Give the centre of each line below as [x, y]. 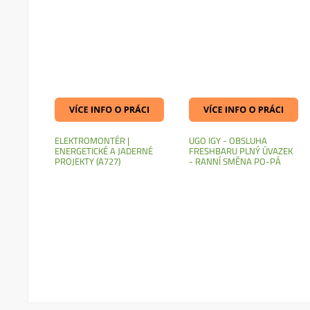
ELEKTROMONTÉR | [92, 140]
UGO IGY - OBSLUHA [228, 140]
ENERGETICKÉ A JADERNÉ [104, 151]
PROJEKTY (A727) [88, 161]
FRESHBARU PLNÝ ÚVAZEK [241, 151]
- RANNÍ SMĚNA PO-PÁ [235, 161]
